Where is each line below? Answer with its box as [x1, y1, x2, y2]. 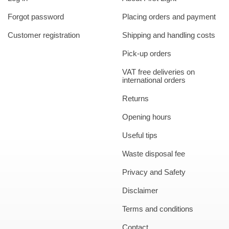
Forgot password [8, 12, 64, 21]
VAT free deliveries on [122, 67, 195, 76]
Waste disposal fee [122, 149, 185, 158]
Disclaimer [122, 186, 158, 195]
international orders [122, 76, 186, 84]
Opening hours [122, 112, 171, 121]
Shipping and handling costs [122, 31, 215, 39]
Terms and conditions [122, 204, 193, 213]
